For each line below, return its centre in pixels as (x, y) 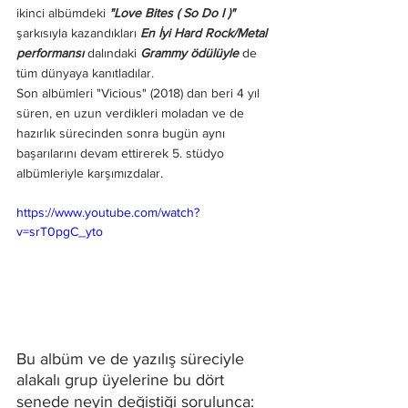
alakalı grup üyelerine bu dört (122, 379)
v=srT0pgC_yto (60, 231)
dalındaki (112, 52)
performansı (50, 52)
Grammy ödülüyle (189, 52)
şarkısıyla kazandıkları (78, 32)
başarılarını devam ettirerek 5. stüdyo (122, 153)
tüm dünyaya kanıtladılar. (87, 72)
